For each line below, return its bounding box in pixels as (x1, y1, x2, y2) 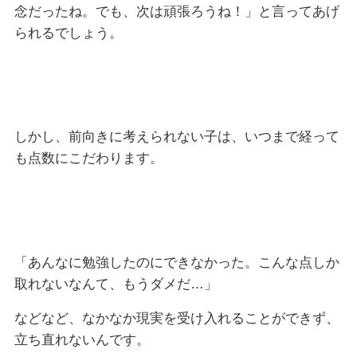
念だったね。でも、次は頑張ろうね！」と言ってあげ (14, 3, 339, 19)
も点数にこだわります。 (14, 151, 163, 167)
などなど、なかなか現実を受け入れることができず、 (14, 311, 339, 327)
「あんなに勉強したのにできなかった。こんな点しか (14, 254, 339, 270)
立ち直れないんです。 (14, 332, 150, 348)
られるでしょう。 (14, 25, 123, 41)
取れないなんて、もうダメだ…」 (14, 276, 218, 292)
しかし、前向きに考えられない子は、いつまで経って (14, 129, 339, 145)
